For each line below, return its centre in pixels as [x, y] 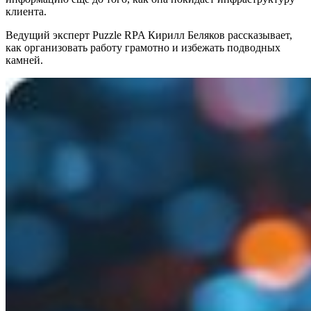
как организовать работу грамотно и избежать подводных [143, 47]
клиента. [26, 11]
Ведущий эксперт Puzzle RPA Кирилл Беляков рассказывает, [149, 35]
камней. [24, 60]
